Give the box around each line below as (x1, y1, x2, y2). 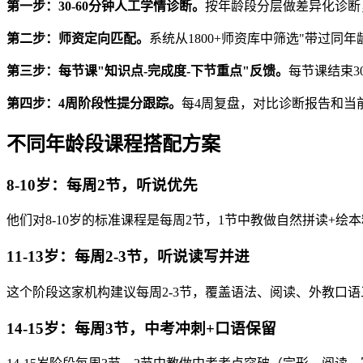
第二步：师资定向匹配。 (6, 31, 149, 45)
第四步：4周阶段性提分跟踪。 (6, 96, 181, 110)
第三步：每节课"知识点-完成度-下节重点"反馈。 (6, 63, 288, 78)
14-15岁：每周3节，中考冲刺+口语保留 (6, 319, 276, 337)
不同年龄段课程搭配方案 (6, 133, 220, 155)
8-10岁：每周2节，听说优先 (6, 176, 198, 194)
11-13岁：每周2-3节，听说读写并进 (6, 248, 250, 266)
